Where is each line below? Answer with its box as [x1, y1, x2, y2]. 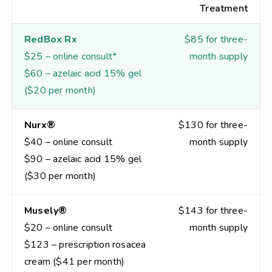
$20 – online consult [24, 221, 112, 234]
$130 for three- [178, 118, 248, 132]
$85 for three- [185, 33, 248, 46]
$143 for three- [178, 204, 248, 217]
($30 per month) [24, 169, 96, 183]
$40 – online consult [24, 135, 112, 149]
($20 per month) [24, 84, 96, 97]
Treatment [200, 2, 248, 15]
